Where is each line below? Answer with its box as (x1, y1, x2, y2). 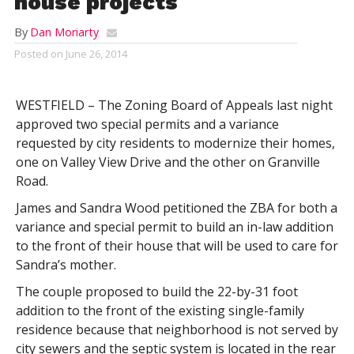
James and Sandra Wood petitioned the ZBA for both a (15, 199, 337, 217)
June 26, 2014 (65, 47, 127, 61)
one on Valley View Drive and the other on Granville (15, 153, 320, 171)
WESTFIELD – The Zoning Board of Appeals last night (15, 96, 333, 114)
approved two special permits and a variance (15, 115, 279, 133)
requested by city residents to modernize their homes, (15, 134, 335, 152)
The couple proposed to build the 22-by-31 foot (15, 283, 298, 300)
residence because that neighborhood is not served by (15, 321, 338, 338)
